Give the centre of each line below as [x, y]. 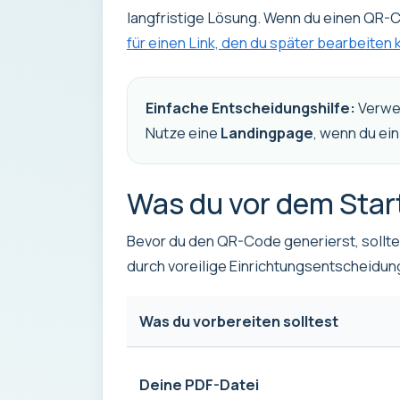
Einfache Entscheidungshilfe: [250, 108]
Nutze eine [183, 133]
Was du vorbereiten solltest [238, 321]
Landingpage [267, 133]
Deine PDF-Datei [199, 384]
